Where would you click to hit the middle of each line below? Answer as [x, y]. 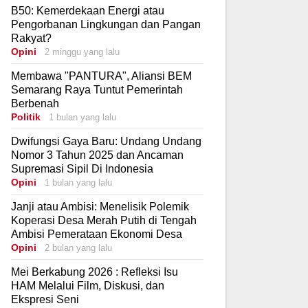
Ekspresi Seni [45, 299]
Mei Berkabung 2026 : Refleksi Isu [95, 272]
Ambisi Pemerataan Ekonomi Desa [97, 234]
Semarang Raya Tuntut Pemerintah [97, 89]
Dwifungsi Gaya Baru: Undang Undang [106, 141]
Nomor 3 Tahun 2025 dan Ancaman [97, 155]
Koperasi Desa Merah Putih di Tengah [104, 220]
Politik [27, 117]
